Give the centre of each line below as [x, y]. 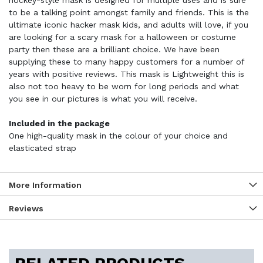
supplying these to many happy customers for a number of [127, 62]
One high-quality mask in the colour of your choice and [118, 136]
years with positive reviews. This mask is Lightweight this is [127, 74]
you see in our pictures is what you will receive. [103, 99]
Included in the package [59, 123]
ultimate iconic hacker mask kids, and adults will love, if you [129, 25]
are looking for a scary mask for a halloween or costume [122, 37]
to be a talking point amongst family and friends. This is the [129, 12]
